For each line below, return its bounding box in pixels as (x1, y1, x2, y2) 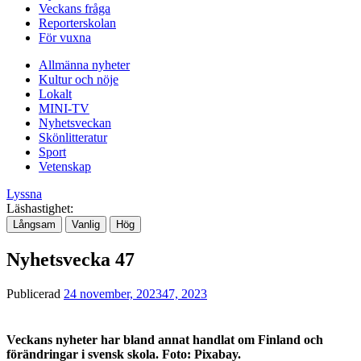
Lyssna (6, 186, 42, 201)
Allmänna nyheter (39, 57, 130, 72)
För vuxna (39, 30, 91, 44)
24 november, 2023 (64, 286, 162, 301)
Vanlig (72, 218, 100, 230)
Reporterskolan (39, 15, 116, 30)
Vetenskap (39, 159, 91, 173)
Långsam (13, 218, 56, 230)
